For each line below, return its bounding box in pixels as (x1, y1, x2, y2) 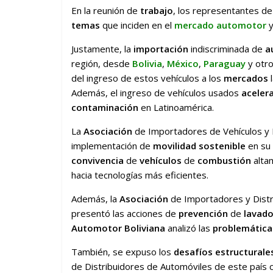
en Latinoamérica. (138, 101, 214, 113)
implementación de (71, 139, 153, 152)
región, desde (71, 57, 132, 69)
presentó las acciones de (71, 207, 179, 219)
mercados (224, 71, 268, 84)
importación (133, 42, 191, 55)
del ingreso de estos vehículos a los (71, 71, 224, 84)
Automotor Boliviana (71, 221, 165, 234)
